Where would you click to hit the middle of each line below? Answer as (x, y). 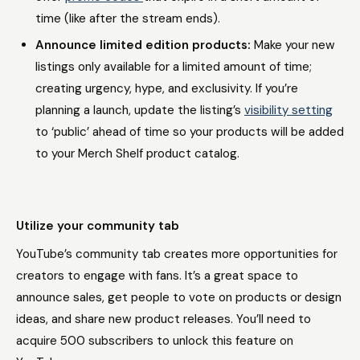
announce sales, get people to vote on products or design (179, 297)
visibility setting (288, 110)
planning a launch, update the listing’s (140, 110)
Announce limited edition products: (145, 45)
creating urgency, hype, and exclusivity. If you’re (167, 88)
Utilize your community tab (98, 226)
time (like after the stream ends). (129, 18)
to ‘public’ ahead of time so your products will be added (190, 132)
